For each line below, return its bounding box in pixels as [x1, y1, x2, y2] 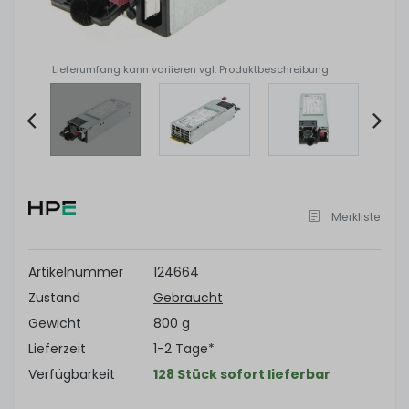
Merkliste [329, 209, 381, 225]
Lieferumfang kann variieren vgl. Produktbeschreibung [52, 62, 329, 78]
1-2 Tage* [153, 340, 215, 359]
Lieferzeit [28, 340, 86, 359]
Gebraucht [153, 288, 223, 308]
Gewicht [28, 314, 81, 333]
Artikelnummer [28, 263, 123, 282]
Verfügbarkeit [28, 365, 115, 384]
